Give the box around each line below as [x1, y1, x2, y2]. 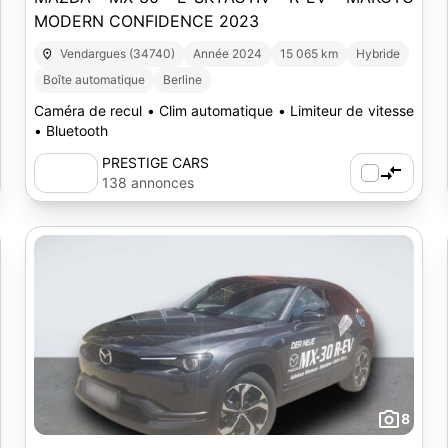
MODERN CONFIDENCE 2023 [33, 11, 259, 31]
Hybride [356, 46, 401, 61]
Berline [162, 72, 202, 87]
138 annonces [101, 174, 194, 191]
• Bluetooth [33, 122, 108, 139]
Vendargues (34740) [60, 46, 176, 61]
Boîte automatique [42, 72, 145, 87]
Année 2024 [193, 46, 263, 61]
